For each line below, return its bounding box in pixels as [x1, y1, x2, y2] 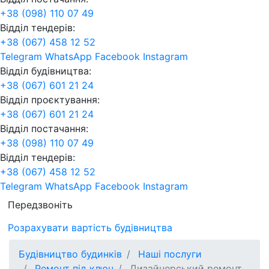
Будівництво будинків [19, 248, 122, 261]
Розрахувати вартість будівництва [8, 221, 175, 234]
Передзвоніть [8, 198, 73, 211]
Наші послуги [138, 248, 202, 261]
